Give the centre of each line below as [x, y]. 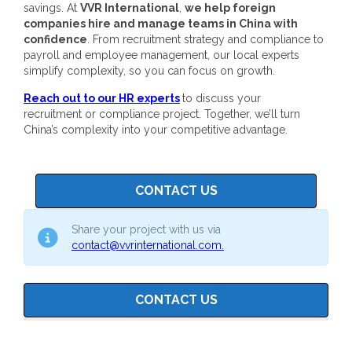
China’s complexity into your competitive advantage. [156, 130]
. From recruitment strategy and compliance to [205, 40]
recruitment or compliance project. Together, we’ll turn [162, 114]
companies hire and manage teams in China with [161, 24]
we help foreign [230, 8]
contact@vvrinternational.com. [148, 246]
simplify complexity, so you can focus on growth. [149, 71]
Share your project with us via [146, 230]
